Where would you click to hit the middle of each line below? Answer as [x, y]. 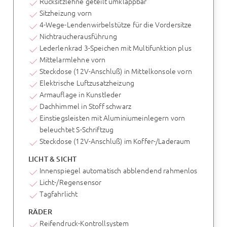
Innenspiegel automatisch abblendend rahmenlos [118, 170]
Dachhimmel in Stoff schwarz [85, 106]
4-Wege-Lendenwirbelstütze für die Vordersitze [116, 24]
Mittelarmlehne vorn [72, 59]
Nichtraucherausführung [78, 36]
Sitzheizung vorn [66, 12]
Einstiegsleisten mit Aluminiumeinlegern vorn [112, 117]
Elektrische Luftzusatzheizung [87, 82]
